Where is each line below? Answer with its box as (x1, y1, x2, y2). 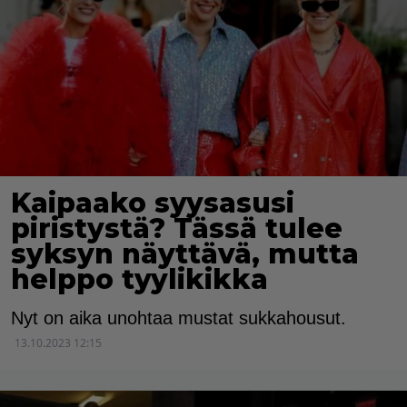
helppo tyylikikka (11, 263, 268, 297)
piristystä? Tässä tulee (11, 212, 342, 246)
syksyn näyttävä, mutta (11, 237, 359, 272)
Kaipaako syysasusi (11, 186, 294, 221)
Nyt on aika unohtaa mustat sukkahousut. (11, 308, 346, 329)
